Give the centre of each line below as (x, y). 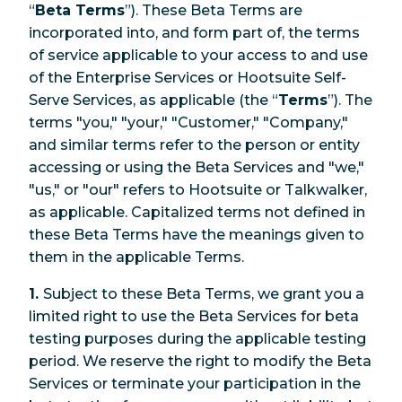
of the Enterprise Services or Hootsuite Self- (188, 77)
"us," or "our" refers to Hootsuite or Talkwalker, (198, 189)
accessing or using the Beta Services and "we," (197, 167)
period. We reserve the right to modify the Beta (200, 361)
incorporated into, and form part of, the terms (194, 32)
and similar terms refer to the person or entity (194, 144)
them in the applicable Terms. (136, 257)
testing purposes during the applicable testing (197, 338)
